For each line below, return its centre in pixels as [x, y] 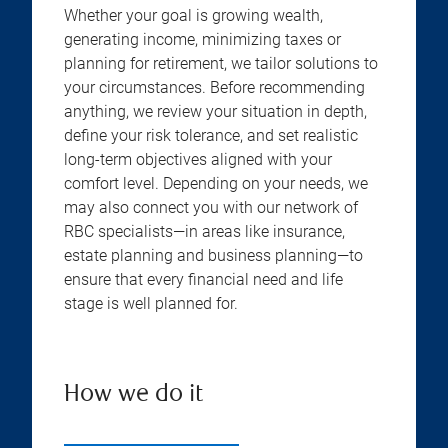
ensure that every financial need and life [203, 280]
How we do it [133, 396]
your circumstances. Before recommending [214, 88]
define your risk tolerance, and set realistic [211, 136]
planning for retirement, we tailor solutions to [221, 64]
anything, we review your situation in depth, [215, 112]
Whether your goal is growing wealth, [193, 16]
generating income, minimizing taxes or [202, 40]
